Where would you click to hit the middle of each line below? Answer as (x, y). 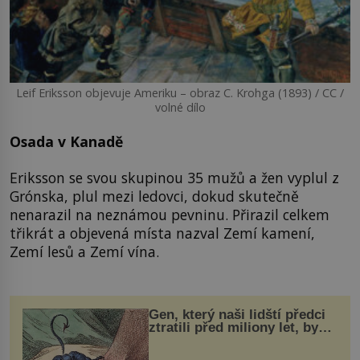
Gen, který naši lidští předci (237, 314)
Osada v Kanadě (66, 142)
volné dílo (180, 107)
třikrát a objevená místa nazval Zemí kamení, (162, 233)
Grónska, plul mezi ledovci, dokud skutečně (154, 196)
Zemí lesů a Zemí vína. (84, 252)
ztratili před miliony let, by (233, 327)
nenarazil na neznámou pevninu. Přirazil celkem (170, 215)
